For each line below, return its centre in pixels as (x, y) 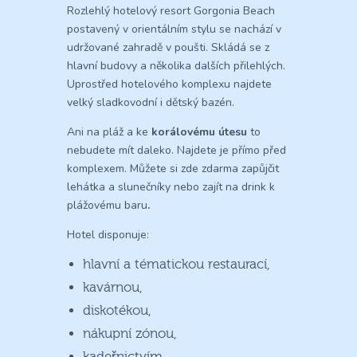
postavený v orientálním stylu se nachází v (174, 29)
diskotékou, (118, 310)
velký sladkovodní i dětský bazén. (151, 102)
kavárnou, (113, 287)
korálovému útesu (199, 131)
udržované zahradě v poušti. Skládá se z (168, 47)
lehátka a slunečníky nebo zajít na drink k (171, 186)
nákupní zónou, (130, 333)
